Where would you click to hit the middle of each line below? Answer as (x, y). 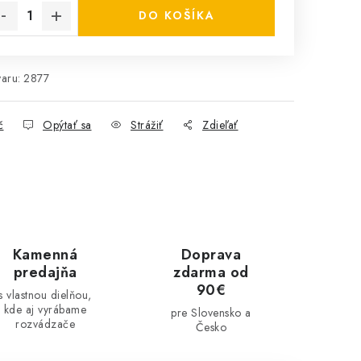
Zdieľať (220, 125)
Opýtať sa (67, 125)
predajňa (45, 272)
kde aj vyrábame (45, 309)
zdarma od (211, 272)
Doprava (211, 255)
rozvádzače (45, 324)
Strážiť (147, 125)
